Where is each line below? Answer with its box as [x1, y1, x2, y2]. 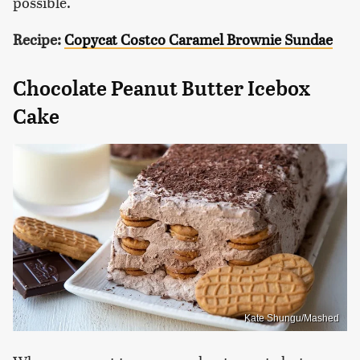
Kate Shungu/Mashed [244, 313, 339, 325]
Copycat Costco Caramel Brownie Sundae [64, 28, 333, 49]
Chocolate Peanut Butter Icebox [13, 76, 310, 100]
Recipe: [13, 28, 61, 49]
